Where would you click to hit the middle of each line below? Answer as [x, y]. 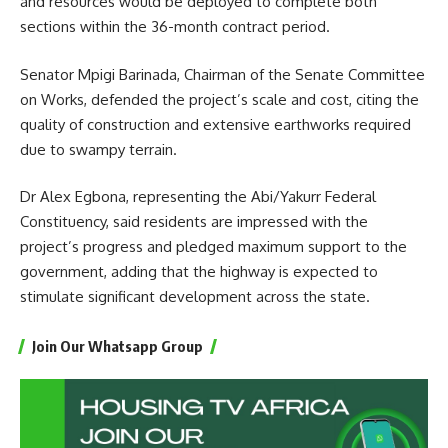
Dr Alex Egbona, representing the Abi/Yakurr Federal [198, 197]
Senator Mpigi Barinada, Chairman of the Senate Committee [222, 74]
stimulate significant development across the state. [195, 297]
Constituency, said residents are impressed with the [194, 222]
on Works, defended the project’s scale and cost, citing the [219, 99]
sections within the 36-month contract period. [175, 27]
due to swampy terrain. [98, 149]
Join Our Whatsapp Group [117, 346]
